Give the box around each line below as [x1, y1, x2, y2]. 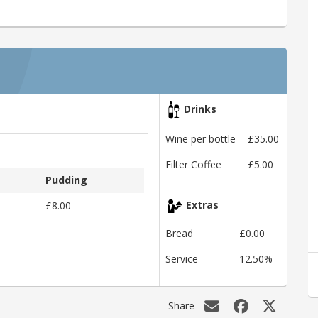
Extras [183, 198, 219, 212]
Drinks [181, 102, 216, 116]
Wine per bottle [165, 132, 236, 146]
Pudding [45, 172, 87, 187]
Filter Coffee [165, 158, 221, 172]
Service [165, 252, 198, 266]
